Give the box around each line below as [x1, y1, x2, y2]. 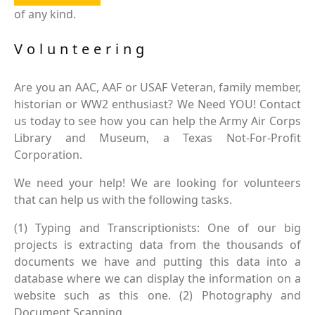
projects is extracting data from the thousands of [14, 237, 301, 252]
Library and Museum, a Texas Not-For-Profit [14, 130, 301, 146]
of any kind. [14, 6, 76, 22]
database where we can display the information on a [14, 271, 301, 286]
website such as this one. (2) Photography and [14, 288, 301, 303]
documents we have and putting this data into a [14, 254, 301, 269]
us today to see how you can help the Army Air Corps [14, 113, 301, 129]
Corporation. [14, 147, 82, 162]
